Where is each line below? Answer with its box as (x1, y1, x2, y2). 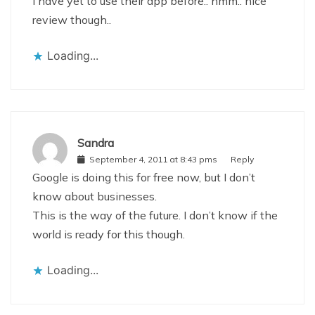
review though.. (32, 12, 111, 27)
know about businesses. (32, 188, 157, 203)
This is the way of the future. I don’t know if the (32, 207, 278, 222)
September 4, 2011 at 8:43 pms (89, 154, 217, 165)
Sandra (77, 136, 114, 150)
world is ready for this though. (32, 226, 185, 241)
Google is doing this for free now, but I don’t (32, 169, 255, 184)
